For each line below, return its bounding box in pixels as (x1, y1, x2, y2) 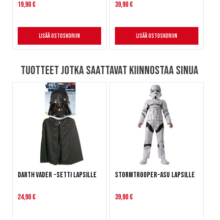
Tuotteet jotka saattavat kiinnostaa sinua (21, 63, 198, 78)
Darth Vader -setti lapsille (18, 170, 97, 180)
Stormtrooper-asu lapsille (114, 170, 195, 180)
